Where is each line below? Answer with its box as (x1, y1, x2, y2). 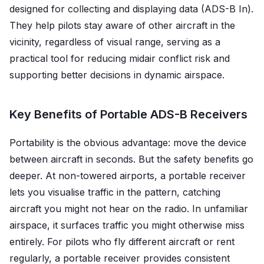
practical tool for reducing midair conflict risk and (9, 52, 230, 64)
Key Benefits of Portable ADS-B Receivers (9, 107, 247, 121)
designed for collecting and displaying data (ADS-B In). (9, 2, 253, 15)
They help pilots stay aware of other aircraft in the (9, 19, 235, 31)
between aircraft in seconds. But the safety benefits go (9, 153, 253, 165)
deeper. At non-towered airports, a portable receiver (9, 169, 246, 181)
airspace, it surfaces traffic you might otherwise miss (9, 219, 245, 231)
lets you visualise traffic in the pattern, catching (9, 186, 220, 198)
